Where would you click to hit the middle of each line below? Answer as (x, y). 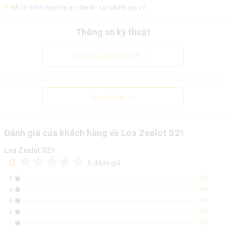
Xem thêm (107, 97)
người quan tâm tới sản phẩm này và (94, 8)
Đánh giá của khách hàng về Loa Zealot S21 (94, 133)
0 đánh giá (104, 163)
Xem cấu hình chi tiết (107, 56)
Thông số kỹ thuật (113, 32)
